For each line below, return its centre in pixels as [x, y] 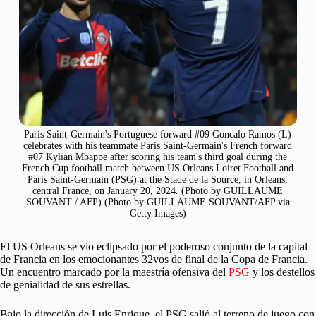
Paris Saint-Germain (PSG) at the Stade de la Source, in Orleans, [158, 180]
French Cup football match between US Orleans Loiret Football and [158, 169]
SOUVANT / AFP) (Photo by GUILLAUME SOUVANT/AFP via [158, 202]
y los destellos [282, 272]
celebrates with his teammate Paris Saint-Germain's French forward [158, 146]
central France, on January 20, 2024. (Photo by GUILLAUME [158, 191]
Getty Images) [158, 214]
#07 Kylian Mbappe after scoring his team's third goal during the [158, 157]
